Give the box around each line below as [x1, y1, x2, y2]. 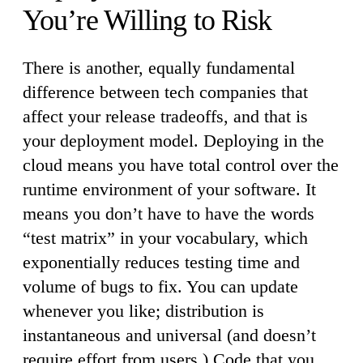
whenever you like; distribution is [23, 300, 264, 321]
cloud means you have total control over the [23, 154, 339, 175]
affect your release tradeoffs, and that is [23, 105, 308, 126]
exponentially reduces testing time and [23, 251, 300, 272]
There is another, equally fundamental [23, 57, 295, 78]
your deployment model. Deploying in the [23, 130, 324, 151]
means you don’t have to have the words [23, 203, 314, 224]
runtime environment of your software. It [23, 178, 316, 199]
